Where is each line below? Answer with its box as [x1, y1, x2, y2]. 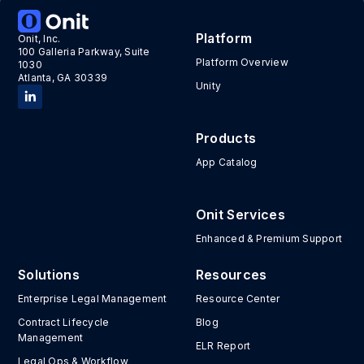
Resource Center [195, 292, 280, 305]
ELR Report [195, 340, 251, 353]
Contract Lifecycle [18, 316, 110, 329]
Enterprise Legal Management [18, 292, 167, 305]
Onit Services [195, 206, 286, 223]
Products [195, 130, 257, 147]
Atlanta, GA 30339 [18, 71, 108, 84]
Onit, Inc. [18, 32, 61, 45]
